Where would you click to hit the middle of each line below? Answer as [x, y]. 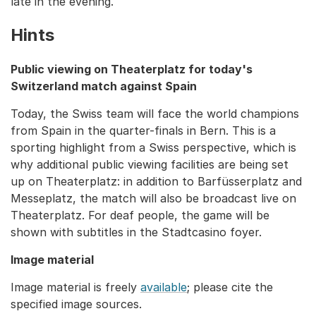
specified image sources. [76, 304]
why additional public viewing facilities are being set [150, 164]
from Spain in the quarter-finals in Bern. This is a [143, 130]
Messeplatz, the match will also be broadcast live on [153, 198]
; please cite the [230, 287]
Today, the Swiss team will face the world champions [155, 114]
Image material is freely [75, 287]
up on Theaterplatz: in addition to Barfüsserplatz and [156, 181]
